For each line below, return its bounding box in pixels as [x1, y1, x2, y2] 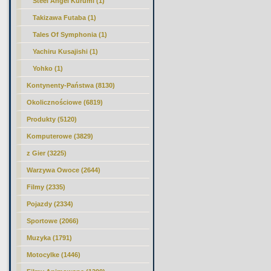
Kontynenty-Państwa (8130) [27, 82, 116, 89]
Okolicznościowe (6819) [27, 99, 103, 106]
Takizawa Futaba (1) [33, 14, 97, 21]
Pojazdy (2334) [27, 200, 74, 207]
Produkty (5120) [27, 116, 77, 123]
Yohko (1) [33, 65, 64, 72]
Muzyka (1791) [27, 234, 73, 241]
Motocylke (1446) [27, 251, 81, 258]
